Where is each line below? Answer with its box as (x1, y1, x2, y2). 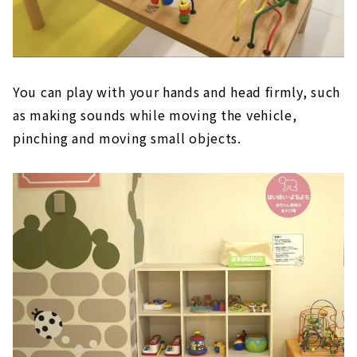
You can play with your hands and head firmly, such (13, 81, 341, 101)
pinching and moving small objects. (13, 127, 241, 147)
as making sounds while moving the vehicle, (13, 104, 297, 124)
